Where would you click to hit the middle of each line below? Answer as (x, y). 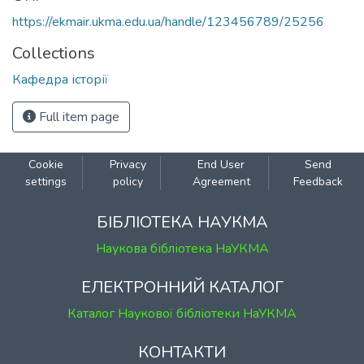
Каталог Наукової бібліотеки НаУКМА (182, 314)
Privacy (128, 165)
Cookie (45, 165)
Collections (54, 53)
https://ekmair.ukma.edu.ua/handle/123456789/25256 (168, 22)
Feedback (318, 182)
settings (45, 182)
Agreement (221, 182)
